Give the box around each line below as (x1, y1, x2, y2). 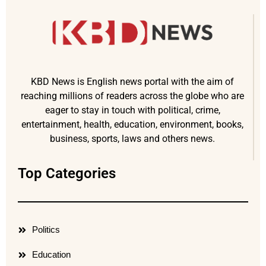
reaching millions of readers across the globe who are (21, 90, 244, 102)
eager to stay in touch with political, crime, (45, 104, 220, 116)
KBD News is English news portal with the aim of (31, 75, 234, 87)
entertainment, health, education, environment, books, (21, 118, 243, 130)
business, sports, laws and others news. (50, 132, 215, 144)
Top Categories (18, 165, 116, 182)
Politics (31, 224, 60, 235)
